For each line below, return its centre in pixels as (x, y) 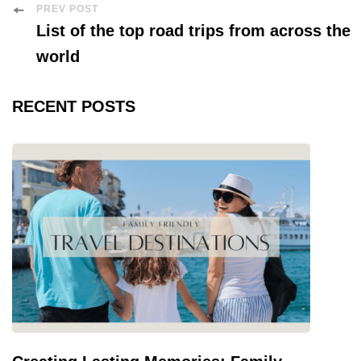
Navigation (73, 42)
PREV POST (67, 9)
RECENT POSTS (74, 107)
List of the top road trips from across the (193, 31)
